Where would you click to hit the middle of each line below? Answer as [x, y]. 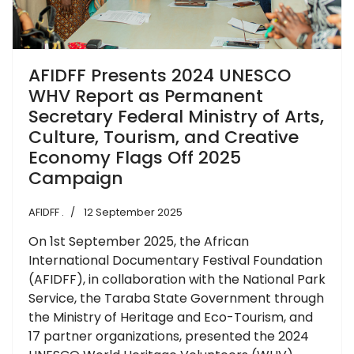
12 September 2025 [133, 212]
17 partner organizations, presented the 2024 [169, 336]
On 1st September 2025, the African [139, 241]
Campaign [76, 178]
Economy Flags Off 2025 [135, 157]
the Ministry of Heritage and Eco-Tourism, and [171, 317]
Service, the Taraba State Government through [176, 298]
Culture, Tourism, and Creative [164, 137]
